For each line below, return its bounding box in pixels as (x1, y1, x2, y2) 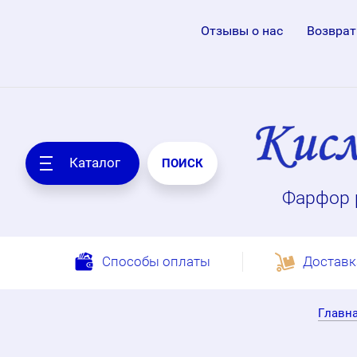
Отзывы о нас (200, 23, 283, 38)
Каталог (69, 154, 120, 171)
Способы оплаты (102, 253, 210, 269)
